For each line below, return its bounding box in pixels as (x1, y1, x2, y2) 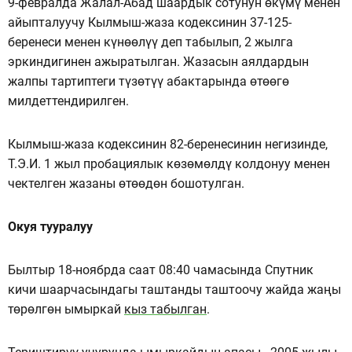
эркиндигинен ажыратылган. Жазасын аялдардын (8, 53, 309, 69)
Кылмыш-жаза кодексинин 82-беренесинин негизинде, (8, 136, 328, 152)
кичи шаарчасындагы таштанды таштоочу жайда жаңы (8, 281, 341, 297)
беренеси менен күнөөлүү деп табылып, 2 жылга (8, 34, 293, 49)
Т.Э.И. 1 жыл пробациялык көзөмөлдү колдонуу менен (8, 156, 330, 171)
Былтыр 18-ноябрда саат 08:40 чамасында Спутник (8, 262, 313, 277)
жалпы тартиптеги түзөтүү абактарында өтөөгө (8, 73, 289, 89)
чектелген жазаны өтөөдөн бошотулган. (8, 175, 244, 191)
